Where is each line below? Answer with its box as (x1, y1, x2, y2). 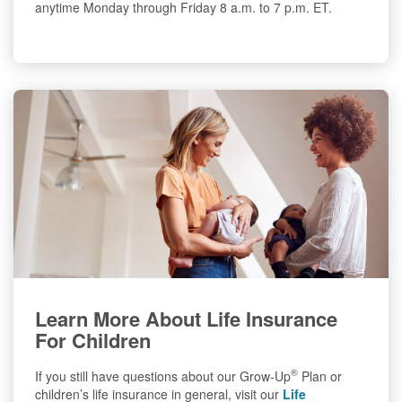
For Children (35, 325, 151, 354)
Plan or (298, 366, 342, 385)
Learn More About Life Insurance (35, 303, 337, 333)
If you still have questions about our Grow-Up (35, 366, 291, 385)
